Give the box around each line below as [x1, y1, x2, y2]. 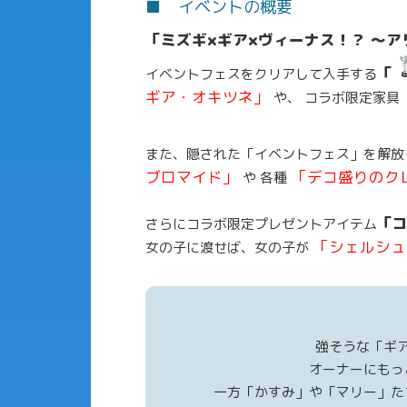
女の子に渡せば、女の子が [145, 238, 309, 258]
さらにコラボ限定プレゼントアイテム [145, 214, 377, 234]
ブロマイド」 [145, 166, 238, 188]
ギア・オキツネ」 [145, 86, 269, 108]
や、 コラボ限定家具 [273, 88, 400, 108]
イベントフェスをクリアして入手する [145, 65, 377, 84]
